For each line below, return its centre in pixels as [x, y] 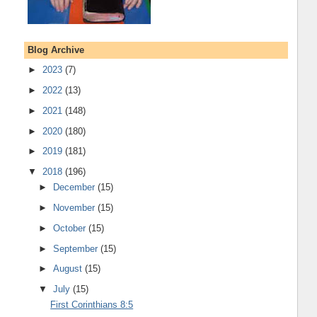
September [77, 248]
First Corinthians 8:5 [92, 305]
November [76, 208]
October [71, 228]
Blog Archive [56, 50]
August [69, 269]
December [76, 188]
